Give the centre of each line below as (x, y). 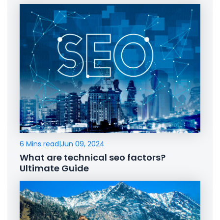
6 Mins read (39, 144)
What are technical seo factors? (93, 157)
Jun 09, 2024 (83, 144)
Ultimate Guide (54, 168)
